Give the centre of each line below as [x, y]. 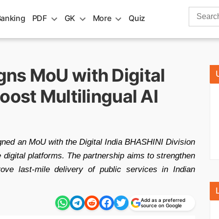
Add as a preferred [163, 200]
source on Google [161, 205]
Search [201, 12]
